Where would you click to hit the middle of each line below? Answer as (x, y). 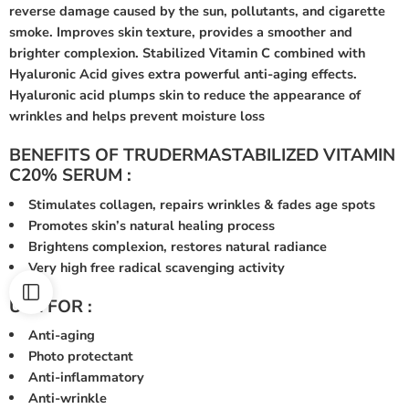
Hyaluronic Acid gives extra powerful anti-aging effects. (183, 74)
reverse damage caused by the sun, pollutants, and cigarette (197, 11)
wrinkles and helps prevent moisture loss (137, 116)
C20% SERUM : (70, 176)
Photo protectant (80, 357)
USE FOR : (51, 306)
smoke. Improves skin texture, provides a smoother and (181, 32)
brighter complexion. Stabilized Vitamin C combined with (187, 53)
